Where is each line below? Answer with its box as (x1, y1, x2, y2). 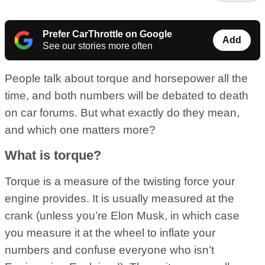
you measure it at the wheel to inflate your (5, 227, 215, 239)
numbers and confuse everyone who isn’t (5, 244, 214, 256)
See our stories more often (43, 41, 153, 51)
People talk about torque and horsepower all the (5, 72, 248, 85)
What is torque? (5, 148, 101, 163)
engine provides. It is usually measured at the (5, 192, 234, 205)
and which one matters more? (5, 124, 156, 136)
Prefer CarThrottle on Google (43, 29, 172, 39)
